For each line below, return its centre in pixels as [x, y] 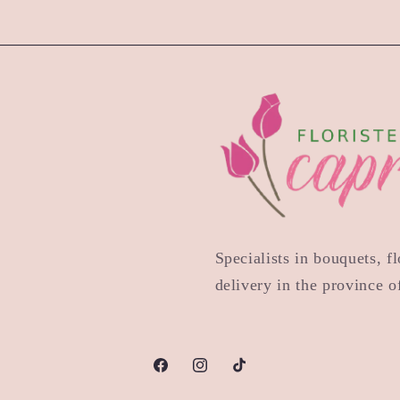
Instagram [221, 375]
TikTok [251, 375]
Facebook [180, 375]
